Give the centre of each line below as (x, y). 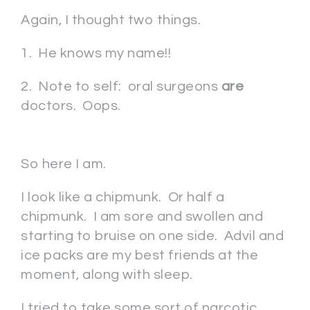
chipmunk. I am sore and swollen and (142, 217)
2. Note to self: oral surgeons (121, 86)
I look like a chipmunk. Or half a (122, 197)
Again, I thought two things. (111, 20)
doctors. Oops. (71, 106)
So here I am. (64, 164)
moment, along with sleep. (107, 275)
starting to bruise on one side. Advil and (152, 236)
